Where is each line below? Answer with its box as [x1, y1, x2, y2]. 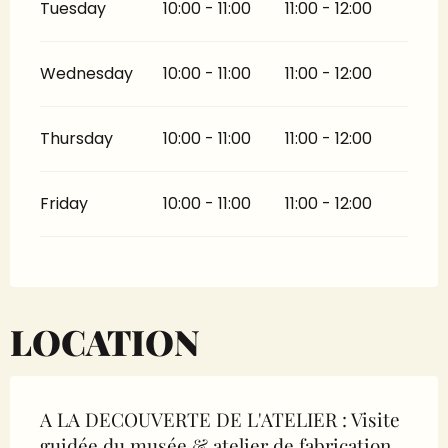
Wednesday [40, 62, 133, 86]
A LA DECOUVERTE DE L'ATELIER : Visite [40, 406, 400, 433]
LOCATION [10, 318, 200, 366]
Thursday [40, 127, 113, 151]
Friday [40, 192, 88, 216]
